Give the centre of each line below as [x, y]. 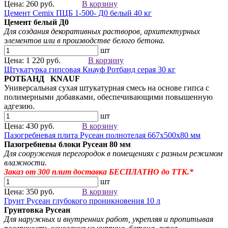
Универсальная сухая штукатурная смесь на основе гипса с [107, 88]
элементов [23, 41]
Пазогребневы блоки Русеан [57, 145]
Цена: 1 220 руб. [32, 61]
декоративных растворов [94, 32]
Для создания [26, 32]
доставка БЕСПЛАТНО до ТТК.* [132, 172]
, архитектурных [170, 32]
